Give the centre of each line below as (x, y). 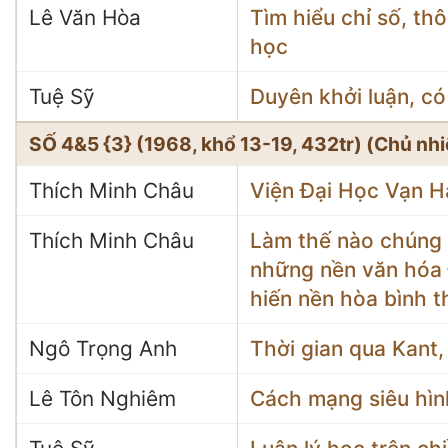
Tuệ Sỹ (62, 96)
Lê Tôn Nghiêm (102, 398)
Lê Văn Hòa (85, 17)
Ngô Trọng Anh (103, 348)
